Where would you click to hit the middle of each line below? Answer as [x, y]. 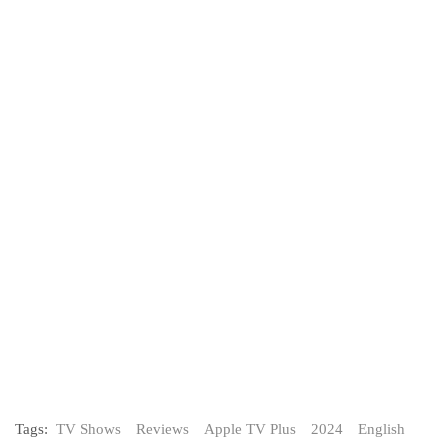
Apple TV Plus [250, 428]
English [381, 428]
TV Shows [88, 428]
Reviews [162, 428]
